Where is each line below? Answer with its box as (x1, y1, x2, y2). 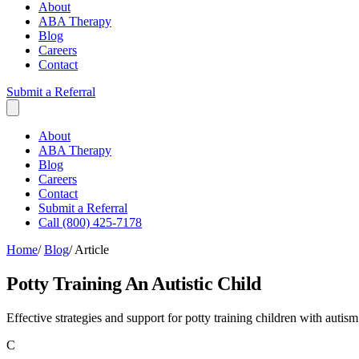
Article (75, 243, 109, 256)
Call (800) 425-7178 (38, 216, 142, 229)
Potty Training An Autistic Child (6, 272, 261, 294)
